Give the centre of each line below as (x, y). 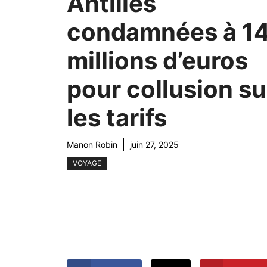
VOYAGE (87, 163)
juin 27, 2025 (154, 145)
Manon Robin (92, 145)
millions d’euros (157, 61)
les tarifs (117, 118)
